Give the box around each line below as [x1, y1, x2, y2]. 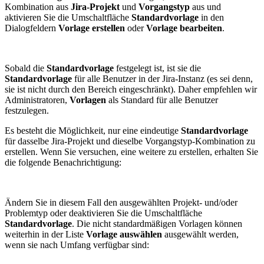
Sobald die [5, 63, 47, 74]
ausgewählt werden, [162, 229, 239, 240]
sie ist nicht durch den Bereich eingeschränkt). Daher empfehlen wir [5, 84, 257, 95]
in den [199, 12, 224, 23]
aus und [190, 2, 221, 12]
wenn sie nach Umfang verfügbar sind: [5, 240, 149, 250]
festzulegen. [5, 105, 49, 116]
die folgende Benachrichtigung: [5, 157, 121, 168]
